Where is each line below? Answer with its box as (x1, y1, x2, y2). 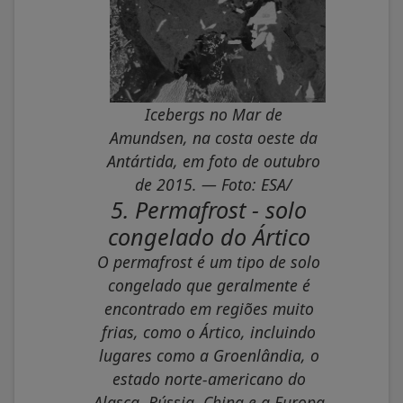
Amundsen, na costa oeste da (109, 127, 318, 149)
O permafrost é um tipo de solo (97, 251, 320, 273)
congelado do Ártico (107, 221, 310, 253)
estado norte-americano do (112, 368, 306, 390)
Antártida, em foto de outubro (106, 150, 320, 173)
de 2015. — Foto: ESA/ (135, 174, 291, 196)
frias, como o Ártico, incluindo (102, 321, 316, 344)
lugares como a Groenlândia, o (98, 345, 319, 367)
